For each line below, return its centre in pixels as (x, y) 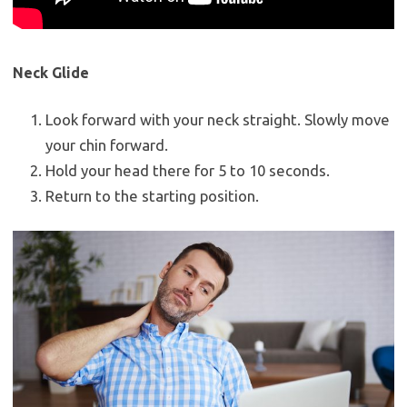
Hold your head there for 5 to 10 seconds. (188, 171)
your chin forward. (107, 145)
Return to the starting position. (152, 196)
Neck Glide (51, 73)
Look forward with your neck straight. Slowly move (218, 120)
